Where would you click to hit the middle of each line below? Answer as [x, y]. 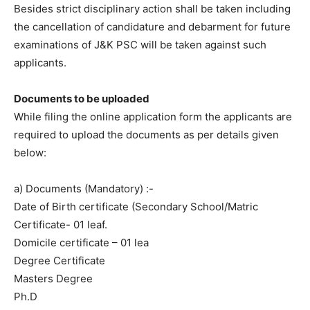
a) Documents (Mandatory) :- [84, 188]
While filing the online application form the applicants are [153, 116]
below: [30, 152]
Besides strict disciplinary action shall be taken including [152, 8]
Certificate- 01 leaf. [61, 224]
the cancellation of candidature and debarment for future [152, 26]
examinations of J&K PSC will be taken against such [140, 44]
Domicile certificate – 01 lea [81, 242]
